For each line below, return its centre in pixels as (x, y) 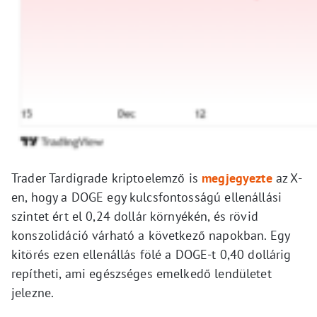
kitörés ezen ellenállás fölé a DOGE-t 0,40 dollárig (151, 255)
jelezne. (33, 293)
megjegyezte (237, 178)
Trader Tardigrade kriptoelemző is (107, 178)
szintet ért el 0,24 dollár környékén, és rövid (135, 217)
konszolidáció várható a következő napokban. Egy (151, 236)
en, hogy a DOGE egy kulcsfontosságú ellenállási (147, 197)
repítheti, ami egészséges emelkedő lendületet (142, 274)
